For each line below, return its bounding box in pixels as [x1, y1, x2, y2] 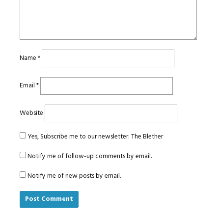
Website [20, 108, 43, 119]
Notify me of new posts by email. [27, 171, 121, 182]
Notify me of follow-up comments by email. [27, 151, 152, 162]
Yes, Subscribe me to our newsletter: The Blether [26, 132, 163, 142]
